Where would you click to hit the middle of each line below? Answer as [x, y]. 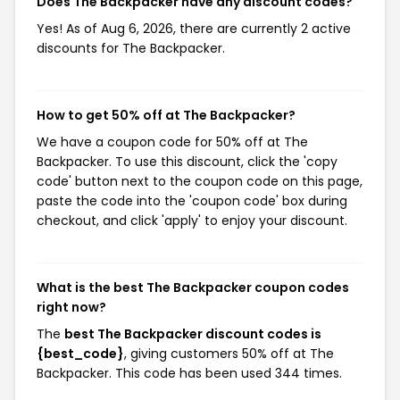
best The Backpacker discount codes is [193, 334]
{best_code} [80, 354]
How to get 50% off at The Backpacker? [166, 115]
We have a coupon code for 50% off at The [172, 142]
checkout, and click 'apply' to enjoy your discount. [192, 221]
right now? [71, 307]
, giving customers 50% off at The [229, 354]
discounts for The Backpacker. [131, 48]
